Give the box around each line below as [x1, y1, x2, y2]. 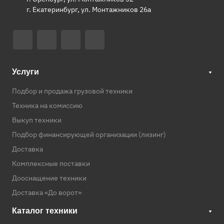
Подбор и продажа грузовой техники [12, 86, 132, 95]
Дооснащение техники [12, 173, 86, 182]
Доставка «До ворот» [12, 188, 81, 197]
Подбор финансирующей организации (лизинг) [12, 130, 166, 139]
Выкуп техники [12, 115, 61, 124]
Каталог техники [12, 206, 77, 215]
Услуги [12, 67, 39, 76]
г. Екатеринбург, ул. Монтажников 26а [26, 5, 151, 14]
